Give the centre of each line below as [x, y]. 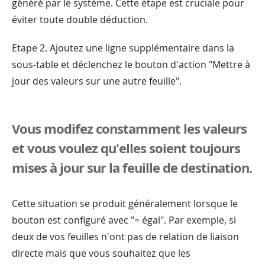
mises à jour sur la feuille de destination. [132, 167]
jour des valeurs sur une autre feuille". [97, 81]
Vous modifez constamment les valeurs [129, 128]
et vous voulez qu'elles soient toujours [126, 148]
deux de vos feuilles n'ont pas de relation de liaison [125, 236]
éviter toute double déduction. [80, 19]
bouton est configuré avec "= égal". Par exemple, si [124, 220]
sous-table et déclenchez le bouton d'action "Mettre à [131, 64]
